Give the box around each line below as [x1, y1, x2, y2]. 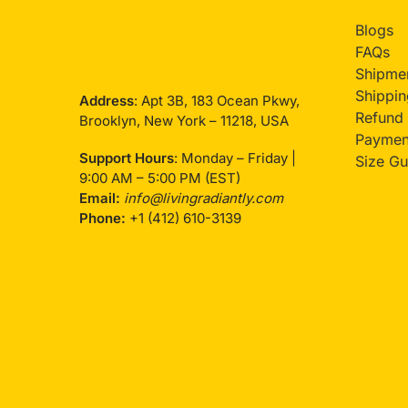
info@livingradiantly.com [124, 189, 283, 208]
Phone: [79, 209, 126, 228]
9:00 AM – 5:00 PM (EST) [79, 169, 240, 188]
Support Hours [79, 149, 174, 168]
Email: [79, 189, 120, 208]
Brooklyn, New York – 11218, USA [79, 111, 289, 129]
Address [79, 91, 134, 109]
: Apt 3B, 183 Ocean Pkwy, [134, 91, 300, 109]
